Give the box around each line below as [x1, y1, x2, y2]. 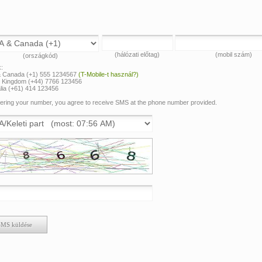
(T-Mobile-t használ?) [78, 70, 139, 78]
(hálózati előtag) [114, 50, 160, 58]
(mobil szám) [215, 50, 252, 58]
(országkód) [23, 51, 58, 59]
